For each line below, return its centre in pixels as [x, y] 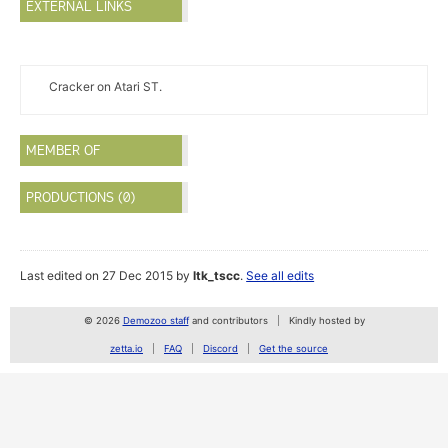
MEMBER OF [63, 151]
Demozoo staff [155, 321]
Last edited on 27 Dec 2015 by [107, 276]
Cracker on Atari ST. [105, 87]
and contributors [228, 321]
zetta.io [126, 349]
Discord [220, 349]
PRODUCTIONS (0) [81, 197]
